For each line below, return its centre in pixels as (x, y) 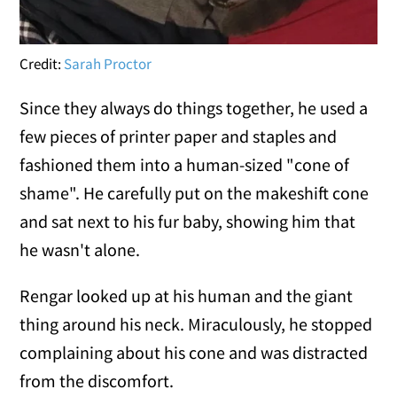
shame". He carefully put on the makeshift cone (195, 192)
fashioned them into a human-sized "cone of (185, 164)
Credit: (42, 63)
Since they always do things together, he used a (194, 107)
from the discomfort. (97, 380)
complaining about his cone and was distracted (194, 352)
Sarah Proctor (108, 63)
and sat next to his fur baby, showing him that (188, 221)
